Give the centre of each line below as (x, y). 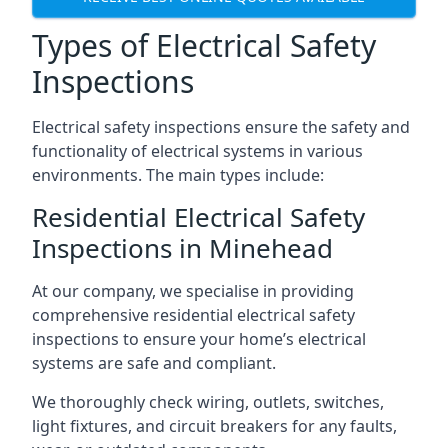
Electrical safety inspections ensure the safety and (221, 126)
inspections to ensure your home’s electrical (199, 338)
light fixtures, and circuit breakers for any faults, (214, 425)
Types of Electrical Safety (204, 45)
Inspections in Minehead (182, 247)
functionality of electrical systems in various (197, 150)
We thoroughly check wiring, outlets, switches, (208, 401)
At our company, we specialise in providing (193, 290)
